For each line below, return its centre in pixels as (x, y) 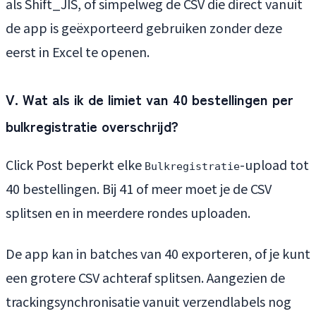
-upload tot (274, 165)
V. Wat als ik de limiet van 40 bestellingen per (150, 99)
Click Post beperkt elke (75, 165)
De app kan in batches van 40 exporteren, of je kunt (158, 254)
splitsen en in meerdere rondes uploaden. (128, 213)
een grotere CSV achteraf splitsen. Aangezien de (145, 278)
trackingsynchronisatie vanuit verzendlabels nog (148, 302)
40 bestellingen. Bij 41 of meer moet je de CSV (139, 189)
